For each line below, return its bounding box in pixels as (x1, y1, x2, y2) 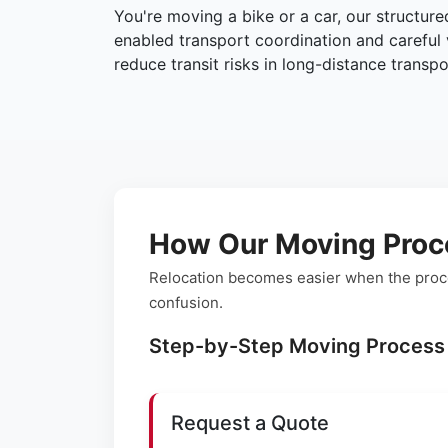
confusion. (149, 293, 223, 313)
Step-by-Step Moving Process (149, 334, 445, 359)
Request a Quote (171, 411, 329, 436)
